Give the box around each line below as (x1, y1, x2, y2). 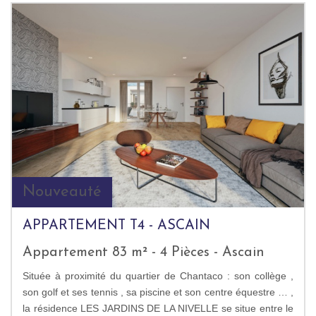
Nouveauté (23, 184, 102, 201)
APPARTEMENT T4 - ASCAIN (23, 219, 210, 233)
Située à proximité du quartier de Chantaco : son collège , (23, 270, 293, 282)
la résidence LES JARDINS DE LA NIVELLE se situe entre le (23, 303, 293, 315)
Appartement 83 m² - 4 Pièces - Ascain (23, 245, 264, 260)
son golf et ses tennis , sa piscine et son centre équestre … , (23, 286, 293, 298)
